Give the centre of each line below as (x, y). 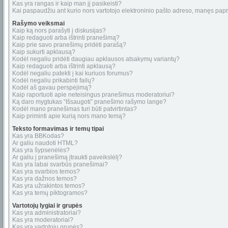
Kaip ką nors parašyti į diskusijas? (59, 31)
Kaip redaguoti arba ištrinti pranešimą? (66, 38)
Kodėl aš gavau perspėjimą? (52, 88)
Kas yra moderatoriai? (43, 220)
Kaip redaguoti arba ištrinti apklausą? (64, 66)
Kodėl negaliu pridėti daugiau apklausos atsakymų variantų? (96, 59)
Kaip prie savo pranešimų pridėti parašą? (69, 45)
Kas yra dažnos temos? (45, 179)
